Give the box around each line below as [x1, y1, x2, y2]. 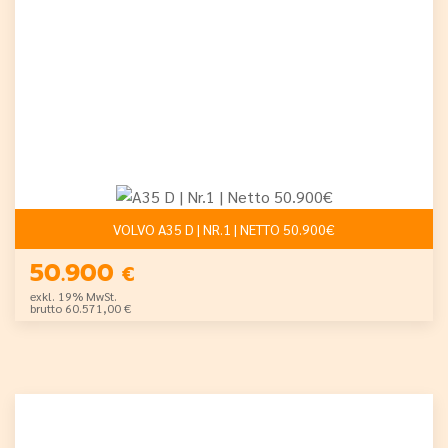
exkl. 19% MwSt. [30, 287, 117, 304]
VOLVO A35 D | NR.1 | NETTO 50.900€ [113, 220, 335, 238]
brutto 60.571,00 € [30, 299, 131, 316]
